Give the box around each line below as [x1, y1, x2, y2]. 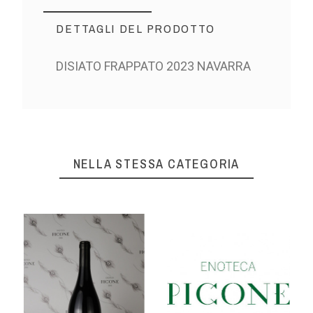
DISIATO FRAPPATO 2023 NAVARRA [56, 59, 252, 74]
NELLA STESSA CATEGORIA [73, 155, 240, 173]
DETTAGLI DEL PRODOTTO [56, 20, 216, 37]
